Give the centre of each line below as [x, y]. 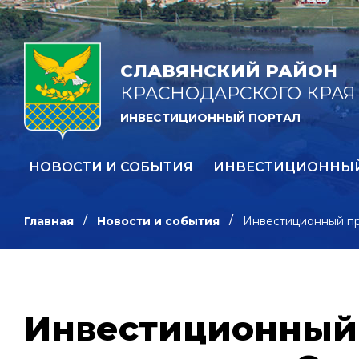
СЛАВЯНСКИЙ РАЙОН [229, 71]
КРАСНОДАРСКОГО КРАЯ [238, 94]
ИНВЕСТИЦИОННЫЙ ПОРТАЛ [210, 118]
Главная [49, 221]
